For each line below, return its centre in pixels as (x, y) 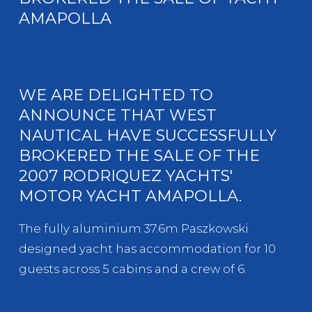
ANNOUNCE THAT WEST (118, 115)
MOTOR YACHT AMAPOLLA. (130, 196)
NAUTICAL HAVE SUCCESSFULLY (148, 135)
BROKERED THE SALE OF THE (139, 156)
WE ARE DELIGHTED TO (116, 95)
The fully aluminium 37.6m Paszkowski (134, 229)
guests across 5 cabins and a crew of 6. (133, 269)
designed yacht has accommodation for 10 (147, 249)
